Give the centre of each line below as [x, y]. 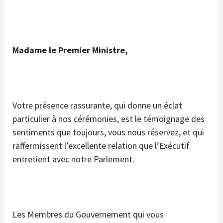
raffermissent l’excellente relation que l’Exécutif [101, 146]
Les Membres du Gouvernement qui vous [88, 215]
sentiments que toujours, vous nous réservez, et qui [108, 132]
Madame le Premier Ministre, [70, 50]
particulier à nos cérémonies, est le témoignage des [109, 119]
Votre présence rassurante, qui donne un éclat [97, 106]
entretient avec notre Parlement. [73, 159]
